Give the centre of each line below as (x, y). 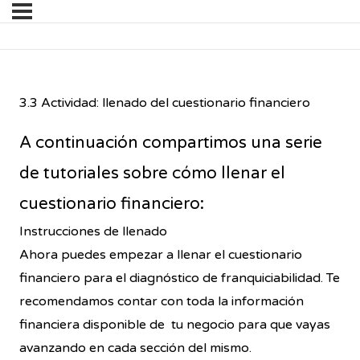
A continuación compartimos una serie (171, 143)
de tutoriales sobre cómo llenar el (152, 174)
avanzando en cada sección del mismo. (137, 348)
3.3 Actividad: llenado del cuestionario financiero (165, 103)
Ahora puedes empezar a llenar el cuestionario (161, 255)
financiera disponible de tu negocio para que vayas (175, 325)
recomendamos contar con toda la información (162, 302)
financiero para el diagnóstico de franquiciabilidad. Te (180, 278)
